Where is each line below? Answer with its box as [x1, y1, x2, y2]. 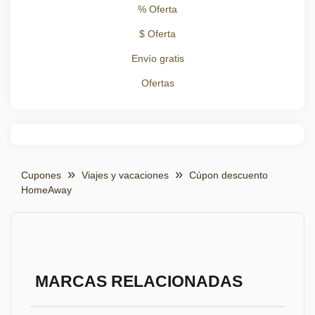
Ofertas [141, 77, 174, 89]
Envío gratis [131, 53, 184, 64]
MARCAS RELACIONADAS [34, 273, 243, 290]
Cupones [21, 169, 61, 181]
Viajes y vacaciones [82, 169, 169, 181]
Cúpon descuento [189, 169, 268, 181]
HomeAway [21, 184, 72, 195]
